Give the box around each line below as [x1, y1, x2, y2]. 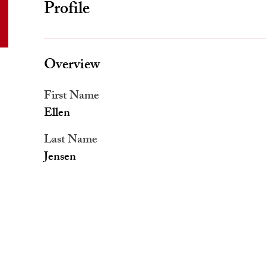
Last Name [44, 130, 97, 151]
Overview [44, 53, 100, 78]
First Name [44, 86, 99, 107]
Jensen [44, 147, 76, 168]
